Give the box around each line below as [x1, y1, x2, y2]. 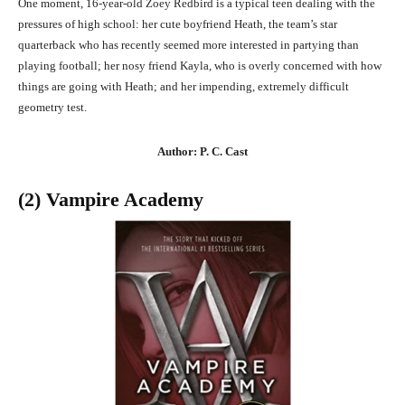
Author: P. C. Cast [157, 144, 248, 158]
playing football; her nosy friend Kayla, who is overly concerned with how [18, 58, 381, 72]
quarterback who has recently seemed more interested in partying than [18, 37, 359, 52]
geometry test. [18, 99, 87, 114]
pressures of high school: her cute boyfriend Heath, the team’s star [18, 16, 337, 31]
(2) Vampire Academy [18, 187, 203, 211]
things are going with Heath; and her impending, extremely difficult [18, 79, 349, 93]
